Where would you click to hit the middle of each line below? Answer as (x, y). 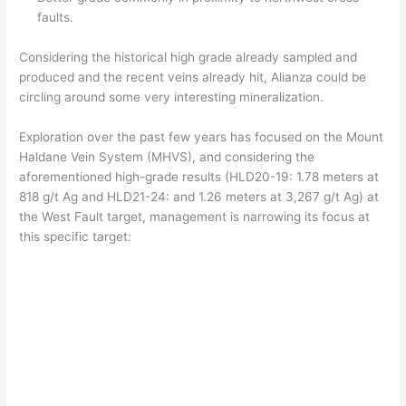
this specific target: (76, 236)
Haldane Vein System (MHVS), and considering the (167, 156)
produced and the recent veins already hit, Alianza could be (193, 77)
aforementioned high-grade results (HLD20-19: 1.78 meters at (199, 176)
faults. (56, 18)
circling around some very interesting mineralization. (172, 97)
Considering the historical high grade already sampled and (188, 58)
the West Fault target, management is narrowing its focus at (195, 216)
